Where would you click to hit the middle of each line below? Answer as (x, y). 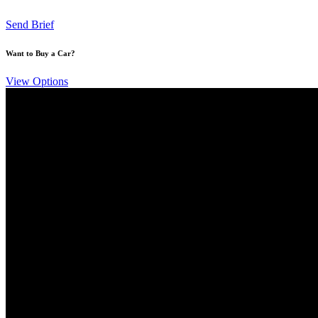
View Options (37, 81)
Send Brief (30, 24)
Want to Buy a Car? (40, 53)
